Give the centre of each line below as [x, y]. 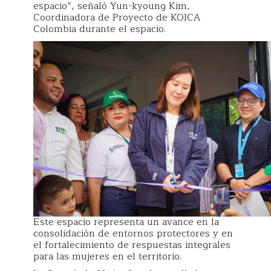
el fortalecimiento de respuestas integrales [132, 245]
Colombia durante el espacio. [100, 29]
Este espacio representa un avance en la [126, 222]
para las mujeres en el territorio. [107, 256]
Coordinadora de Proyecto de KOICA [117, 18]
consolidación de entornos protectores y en [133, 233]
